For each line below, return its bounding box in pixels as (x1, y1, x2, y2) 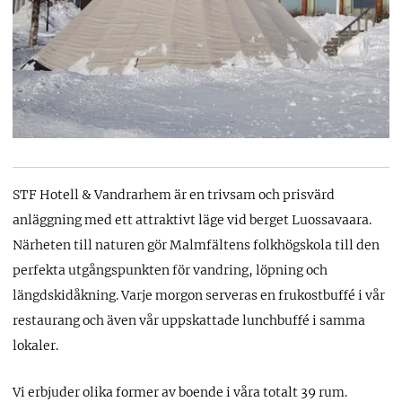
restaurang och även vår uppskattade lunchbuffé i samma (12, 312, 365, 329)
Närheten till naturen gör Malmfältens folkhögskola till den (12, 237, 380, 254)
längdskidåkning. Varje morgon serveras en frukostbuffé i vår (12, 287, 385, 304)
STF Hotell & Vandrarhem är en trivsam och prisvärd (12, 187, 335, 204)
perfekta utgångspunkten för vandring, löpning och (12, 262, 328, 279)
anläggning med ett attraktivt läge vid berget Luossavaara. (12, 212, 371, 229)
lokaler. (12, 337, 58, 354)
